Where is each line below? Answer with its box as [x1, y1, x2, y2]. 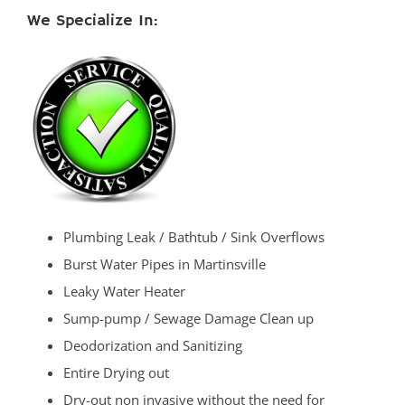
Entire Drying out [63, 363, 169, 382]
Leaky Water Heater [63, 282, 185, 301]
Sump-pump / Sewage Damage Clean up [63, 309, 314, 328]
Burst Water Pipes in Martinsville [63, 255, 266, 274]
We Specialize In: [27, 11, 157, 32]
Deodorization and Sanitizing [63, 336, 242, 355]
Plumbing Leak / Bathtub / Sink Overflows [63, 228, 325, 247]
